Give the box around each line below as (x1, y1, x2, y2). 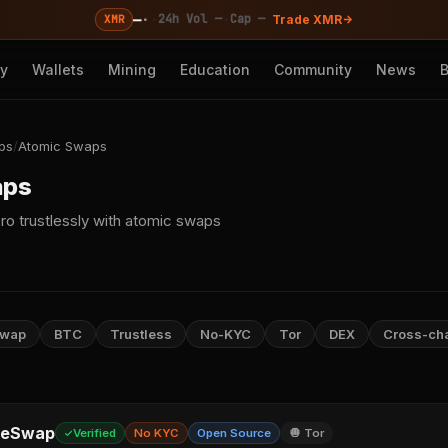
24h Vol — (157, 11, 222, 27)
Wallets (32, 61, 85, 78)
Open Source (197, 426, 271, 440)
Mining (108, 61, 157, 78)
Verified (73, 426, 116, 440)
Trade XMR (271, 12, 342, 27)
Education (180, 61, 251, 78)
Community (274, 61, 353, 78)
